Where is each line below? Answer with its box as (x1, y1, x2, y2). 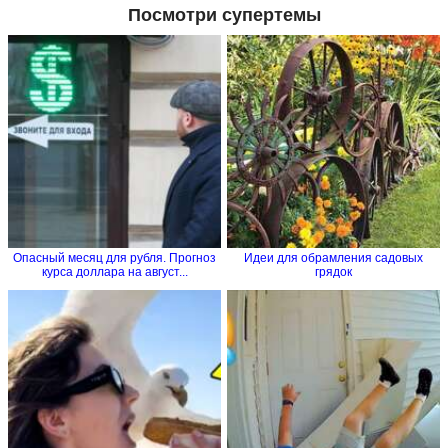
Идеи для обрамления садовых (244, 251, 423, 266)
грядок (315, 265, 352, 280)
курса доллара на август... (41, 265, 188, 280)
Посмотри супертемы (127, 4, 321, 25)
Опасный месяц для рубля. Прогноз (13, 251, 216, 266)
